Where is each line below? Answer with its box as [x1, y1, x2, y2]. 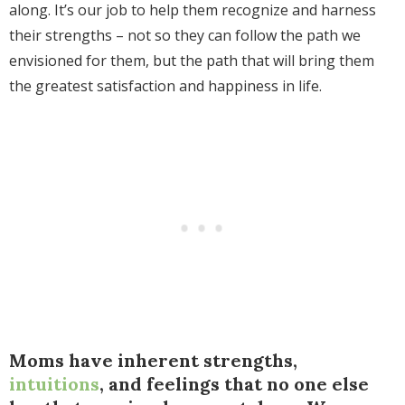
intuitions [9, 372, 99, 396]
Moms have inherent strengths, [9, 349, 297, 372]
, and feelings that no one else [99, 372, 369, 396]
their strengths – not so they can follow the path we [9, 25, 361, 46]
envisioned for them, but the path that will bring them [9, 51, 374, 71]
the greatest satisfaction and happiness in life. [9, 76, 325, 97]
